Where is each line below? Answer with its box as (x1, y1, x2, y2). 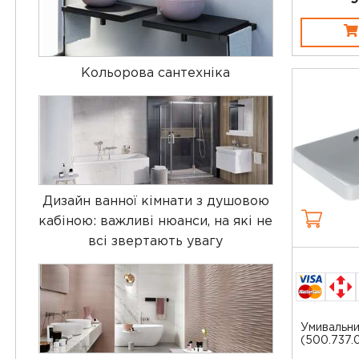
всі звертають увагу (88, 235, 224, 248)
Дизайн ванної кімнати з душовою (42, 195, 269, 208)
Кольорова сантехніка (81, 67, 231, 79)
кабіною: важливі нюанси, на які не (38, 215, 273, 228)
